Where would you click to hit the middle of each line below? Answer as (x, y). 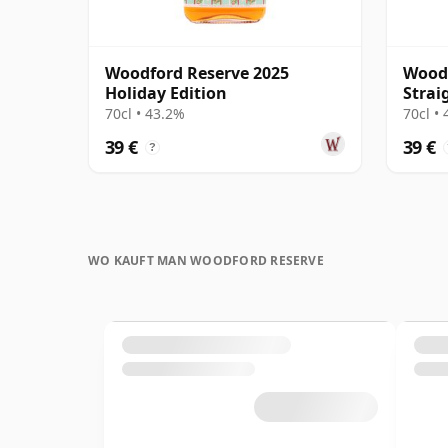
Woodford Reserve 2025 (197, 72)
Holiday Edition (166, 92)
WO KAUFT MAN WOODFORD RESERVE (206, 260)
